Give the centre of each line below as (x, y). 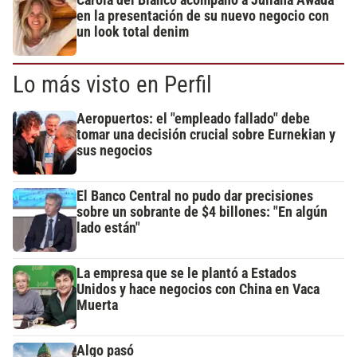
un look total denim (133, 32)
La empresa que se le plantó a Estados (186, 274)
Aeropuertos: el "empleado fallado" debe (193, 119)
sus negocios (114, 151)
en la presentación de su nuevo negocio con (203, 16)
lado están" (108, 228)
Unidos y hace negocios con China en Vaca (198, 290)
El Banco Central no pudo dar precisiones (195, 196)
